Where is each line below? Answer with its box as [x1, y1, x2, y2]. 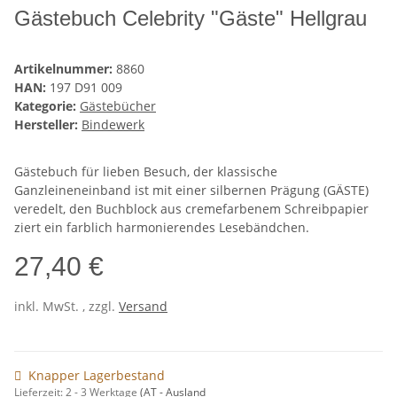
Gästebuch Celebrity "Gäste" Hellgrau [14, 6, 367, 31]
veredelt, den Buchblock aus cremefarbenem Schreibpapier [14, 200, 369, 218]
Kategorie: [14, 97, 80, 115]
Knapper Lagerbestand [28, 367, 165, 385]
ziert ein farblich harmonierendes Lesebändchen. [14, 219, 309, 237]
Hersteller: [14, 116, 78, 134]
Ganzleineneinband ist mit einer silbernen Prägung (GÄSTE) [14, 182, 369, 199]
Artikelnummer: [14, 60, 116, 78]
